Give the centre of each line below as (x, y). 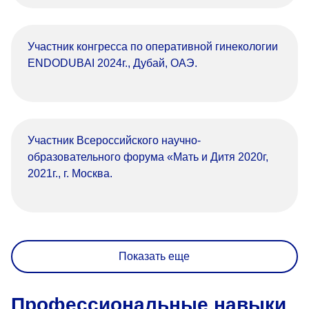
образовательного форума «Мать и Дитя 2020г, (148, 157)
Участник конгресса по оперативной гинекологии (153, 47)
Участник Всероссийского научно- (114, 140)
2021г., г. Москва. (70, 173)
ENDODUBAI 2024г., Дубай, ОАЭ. (112, 63)
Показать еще (154, 256)
